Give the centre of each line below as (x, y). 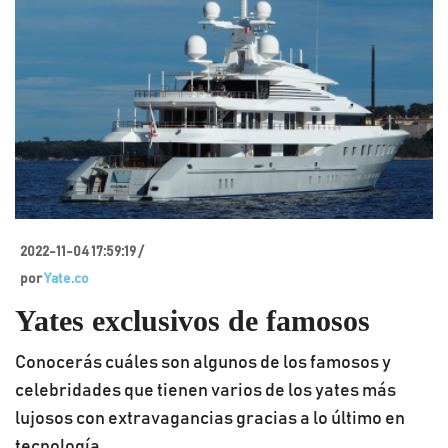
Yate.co (66, 279)
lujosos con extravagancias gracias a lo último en (210, 419)
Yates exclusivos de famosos (192, 320)
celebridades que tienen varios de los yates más (205, 391)
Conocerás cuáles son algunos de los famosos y (203, 363)
